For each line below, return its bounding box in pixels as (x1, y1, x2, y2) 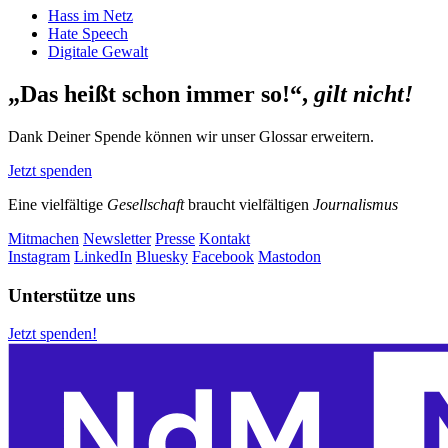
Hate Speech (48, 25, 128, 43)
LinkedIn (74, 247, 132, 265)
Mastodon (258, 247, 321, 265)
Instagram (8, 247, 70, 265)
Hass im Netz (48, 7, 133, 25)
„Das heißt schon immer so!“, (8, 80, 314, 107)
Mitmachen (8, 229, 79, 247)
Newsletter (83, 229, 151, 247)
